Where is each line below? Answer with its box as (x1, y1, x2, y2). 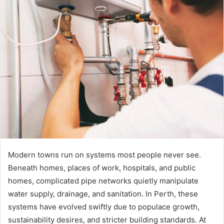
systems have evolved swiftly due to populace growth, (8, 202, 199, 212)
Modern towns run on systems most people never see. (8, 150, 201, 160)
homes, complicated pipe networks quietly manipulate (8, 176, 198, 186)
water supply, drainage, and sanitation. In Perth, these (8, 189, 198, 199)
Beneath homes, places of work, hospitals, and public (8, 163, 195, 173)
